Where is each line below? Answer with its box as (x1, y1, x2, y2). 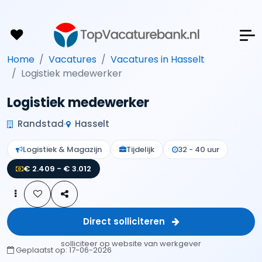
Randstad (15, 118, 64, 130)
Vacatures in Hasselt (111, 53, 205, 66)
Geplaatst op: (14, 244, 69, 256)
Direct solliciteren (82, 215, 167, 227)
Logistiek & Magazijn (23, 144, 102, 155)
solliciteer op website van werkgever (61, 238, 201, 249)
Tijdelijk (126, 144, 154, 155)
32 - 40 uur (178, 144, 219, 155)
